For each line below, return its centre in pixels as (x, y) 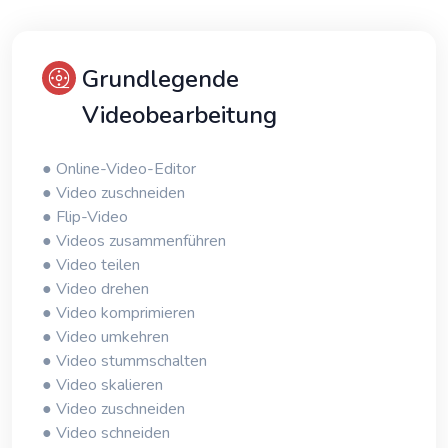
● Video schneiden (106, 433)
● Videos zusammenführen (134, 241)
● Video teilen (91, 265)
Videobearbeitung (179, 115)
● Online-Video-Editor (119, 169)
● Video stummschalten (124, 361)
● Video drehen (95, 289)
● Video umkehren (105, 337)
